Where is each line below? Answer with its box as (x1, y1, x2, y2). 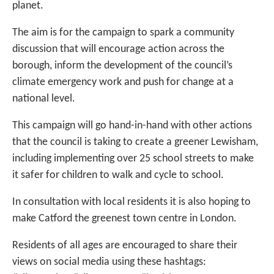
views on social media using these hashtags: (12, 256, 206, 268)
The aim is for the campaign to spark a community (12, 27, 234, 39)
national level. (12, 93, 75, 105)
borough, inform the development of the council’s (12, 60, 232, 72)
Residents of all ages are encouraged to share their (12, 240, 237, 252)
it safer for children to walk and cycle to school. (12, 169, 224, 182)
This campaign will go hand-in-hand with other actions (12, 120, 252, 132)
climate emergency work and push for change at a (12, 76, 234, 89)
